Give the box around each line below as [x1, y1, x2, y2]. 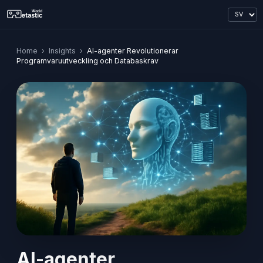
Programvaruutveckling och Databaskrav [16, 56, 159, 65]
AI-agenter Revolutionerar [87, 46, 178, 55]
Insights [49, 46, 76, 55]
